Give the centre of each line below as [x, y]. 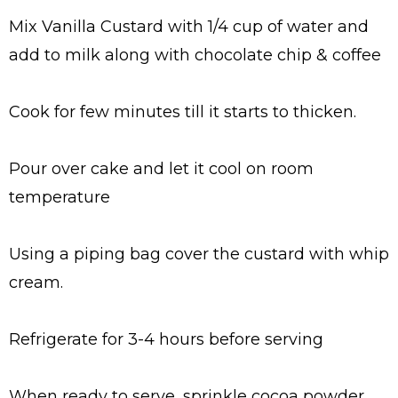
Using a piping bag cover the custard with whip [199, 255]
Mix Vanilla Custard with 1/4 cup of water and [189, 27]
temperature [60, 198]
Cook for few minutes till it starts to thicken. [183, 112]
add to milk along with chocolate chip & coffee [195, 56]
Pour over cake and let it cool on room [161, 169]
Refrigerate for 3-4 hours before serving [166, 340]
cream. [36, 283]
